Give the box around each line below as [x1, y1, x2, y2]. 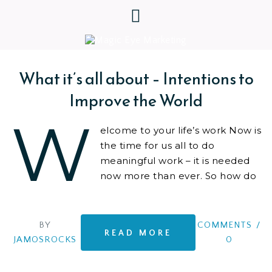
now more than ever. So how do [100, 170, 256, 182]
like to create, [9, 200, 76, 212]
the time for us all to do [100, 140, 214, 152]
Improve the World [69, 88, 203, 114]
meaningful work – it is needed [100, 155, 250, 167]
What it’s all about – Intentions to [18, 66, 254, 92]
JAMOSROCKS [13, 234, 76, 245]
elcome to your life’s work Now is [100, 124, 261, 137]
